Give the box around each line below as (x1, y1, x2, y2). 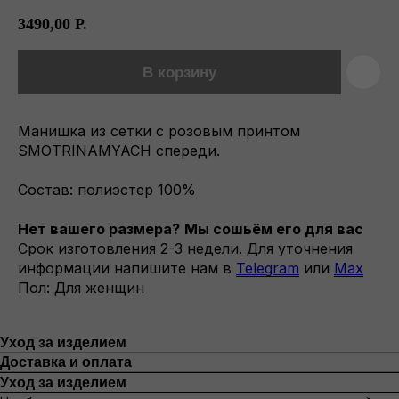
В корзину (142, 63, 216, 81)
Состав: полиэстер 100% (18, 181, 196, 199)
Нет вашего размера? (18, 220, 180, 239)
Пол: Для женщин (18, 279, 144, 297)
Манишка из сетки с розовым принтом (18, 122, 300, 141)
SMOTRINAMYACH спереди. (18, 142, 220, 160)
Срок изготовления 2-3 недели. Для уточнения (18, 240, 353, 258)
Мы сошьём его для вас (184, 220, 363, 239)
